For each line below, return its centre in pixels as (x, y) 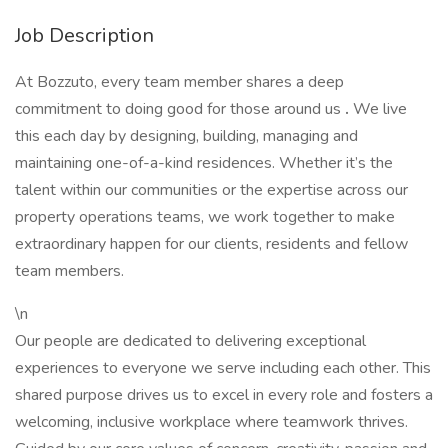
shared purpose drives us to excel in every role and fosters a (224, 395)
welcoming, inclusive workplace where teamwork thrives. (211, 422)
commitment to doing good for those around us (180, 109)
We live (380, 109)
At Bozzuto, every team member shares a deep (179, 82)
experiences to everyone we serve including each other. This (223, 368)
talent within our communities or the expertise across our (211, 190)
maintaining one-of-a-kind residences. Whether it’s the (204, 163)
